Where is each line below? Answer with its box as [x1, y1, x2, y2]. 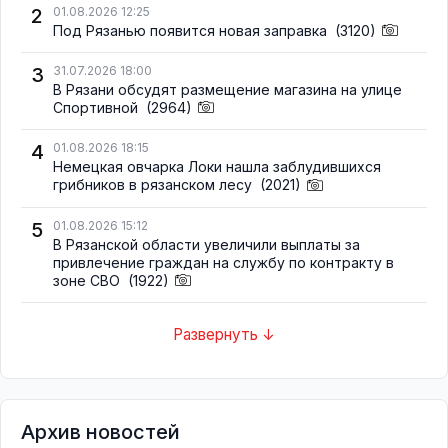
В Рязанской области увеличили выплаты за [53, 235, 360, 253]
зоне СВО [53, 271, 124, 289]
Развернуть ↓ [173, 325, 275, 345]
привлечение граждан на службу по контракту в [53, 253, 394, 271]
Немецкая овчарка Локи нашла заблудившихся [53, 158, 381, 176]
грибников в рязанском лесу [53, 176, 256, 194]
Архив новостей [21, 419, 180, 444]
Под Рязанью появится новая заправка [53, 22, 331, 40]
